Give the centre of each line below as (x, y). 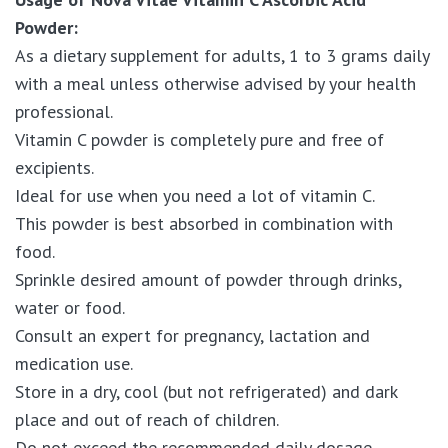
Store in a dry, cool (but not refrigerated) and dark (206, 391)
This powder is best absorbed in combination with (204, 223)
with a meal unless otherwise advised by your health (215, 83)
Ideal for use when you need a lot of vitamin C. (195, 195)
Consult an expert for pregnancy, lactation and (192, 335)
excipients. (54, 167)
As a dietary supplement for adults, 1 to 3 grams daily (222, 55)
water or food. (70, 307)
